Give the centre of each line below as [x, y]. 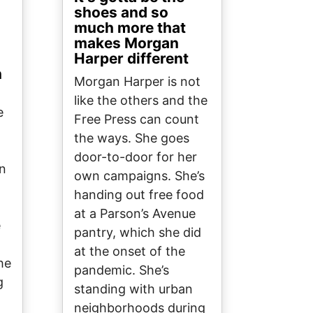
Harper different [131, 59]
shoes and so [121, 13]
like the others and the [141, 101]
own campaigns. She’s [139, 176]
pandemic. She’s [122, 270]
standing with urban [133, 289]
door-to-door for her [136, 157]
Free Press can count [137, 119]
